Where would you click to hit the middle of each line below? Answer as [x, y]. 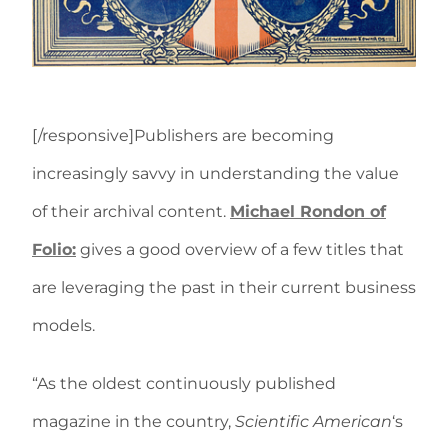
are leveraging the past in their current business [224, 288]
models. [63, 326]
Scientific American [313, 422]
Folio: [54, 250]
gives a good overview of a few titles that [240, 250]
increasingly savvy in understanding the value [215, 174]
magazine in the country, [133, 422]
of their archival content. [131, 212]
